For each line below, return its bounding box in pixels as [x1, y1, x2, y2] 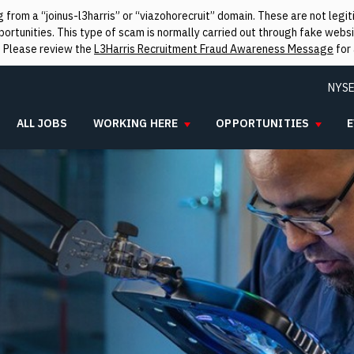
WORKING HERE [92, 116, 179, 131]
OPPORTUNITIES [216, 116, 310, 131]
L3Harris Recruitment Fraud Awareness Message [94, 42, 333, 56]
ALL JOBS [16, 116, 68, 131]
